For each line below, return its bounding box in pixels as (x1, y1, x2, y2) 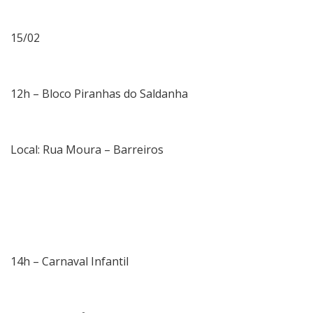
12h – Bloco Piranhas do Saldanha (10, 85, 188, 101)
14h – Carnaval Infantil (10, 253, 129, 269)
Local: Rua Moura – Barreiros (10, 141, 163, 157)
